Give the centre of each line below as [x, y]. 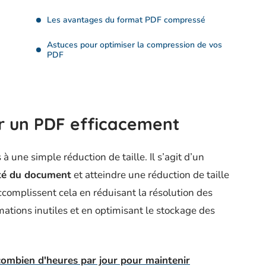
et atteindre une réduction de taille [150, 175]
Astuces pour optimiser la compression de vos [134, 45]
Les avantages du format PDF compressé [126, 20]
